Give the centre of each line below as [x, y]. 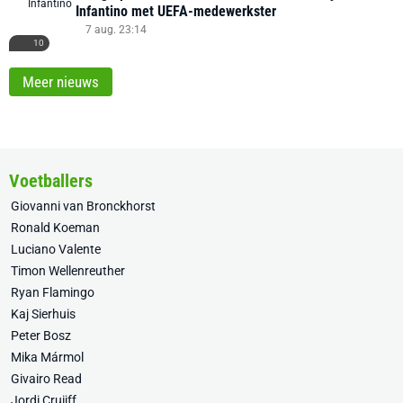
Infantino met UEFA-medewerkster [176, 11]
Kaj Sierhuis [43, 314]
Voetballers [51, 181]
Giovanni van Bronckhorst [83, 206]
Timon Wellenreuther [68, 271]
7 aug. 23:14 [116, 30]
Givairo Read [46, 379]
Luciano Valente [56, 249]
